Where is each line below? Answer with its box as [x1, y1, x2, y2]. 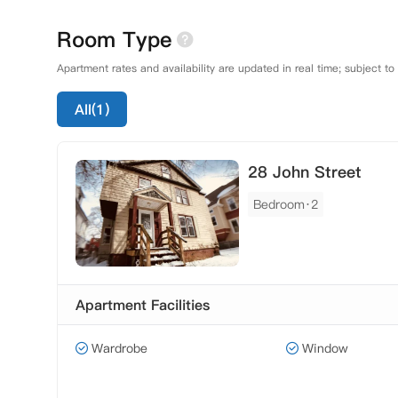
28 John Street [248, 161, 362, 183]
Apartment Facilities [76, 295, 210, 314]
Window [302, 339, 349, 357]
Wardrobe [92, 339, 147, 357]
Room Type [57, 25, 172, 54]
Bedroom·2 [253, 195, 318, 213]
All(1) [75, 99, 109, 119]
